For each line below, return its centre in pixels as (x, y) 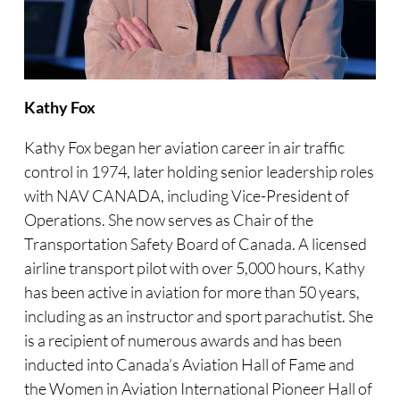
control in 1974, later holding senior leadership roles (199, 172)
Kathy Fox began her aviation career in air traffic (184, 148)
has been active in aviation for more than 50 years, (192, 292)
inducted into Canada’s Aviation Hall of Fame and (189, 365)
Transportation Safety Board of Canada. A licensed (195, 244)
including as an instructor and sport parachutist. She (198, 317)
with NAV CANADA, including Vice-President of (186, 196)
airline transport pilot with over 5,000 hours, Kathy (194, 268)
